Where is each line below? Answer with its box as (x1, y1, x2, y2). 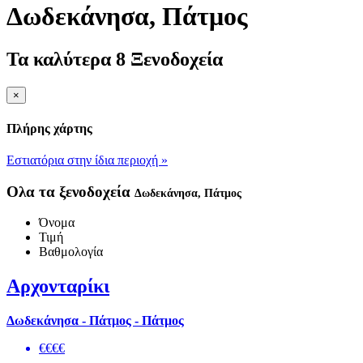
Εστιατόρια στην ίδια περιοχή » (6, 152, 168, 167)
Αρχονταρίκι (6, 275, 109, 297)
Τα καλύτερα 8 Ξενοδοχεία (6, 49, 223, 70)
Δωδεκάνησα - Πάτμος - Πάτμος (6, 314, 184, 328)
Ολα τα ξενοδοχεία (6, 182, 135, 200)
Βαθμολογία (39, 245, 103, 259)
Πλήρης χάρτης (6, 121, 92, 135)
